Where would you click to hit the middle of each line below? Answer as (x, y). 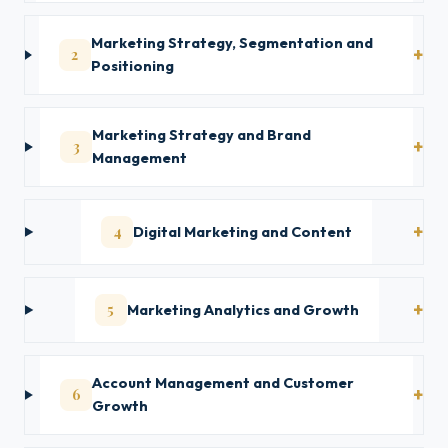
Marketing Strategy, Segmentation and (231, 43)
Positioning (132, 66)
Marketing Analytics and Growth (242, 309)
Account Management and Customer (223, 383)
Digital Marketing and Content (243, 231)
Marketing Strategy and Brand (202, 135)
